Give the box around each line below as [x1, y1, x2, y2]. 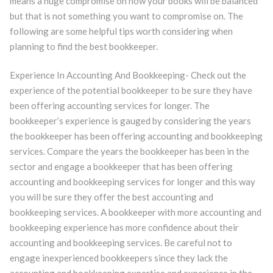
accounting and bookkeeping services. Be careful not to [9, 237, 232, 248]
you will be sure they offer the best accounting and [9, 191, 213, 202]
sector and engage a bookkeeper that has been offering [9, 161, 233, 172]
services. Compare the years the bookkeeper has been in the [9, 146, 249, 157]
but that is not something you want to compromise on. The [9, 10, 243, 21]
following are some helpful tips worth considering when [9, 25, 233, 37]
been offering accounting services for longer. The [9, 100, 210, 111]
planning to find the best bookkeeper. [9, 40, 158, 52]
